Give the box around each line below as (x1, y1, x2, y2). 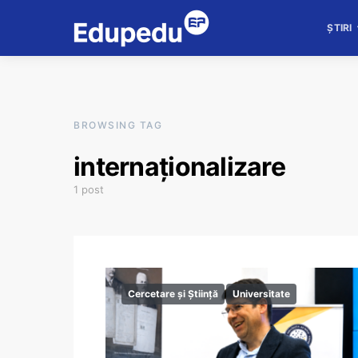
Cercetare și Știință (128, 288, 218, 300)
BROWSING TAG (74, 119, 162, 131)
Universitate (233, 288, 290, 300)
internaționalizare (74, 151, 286, 182)
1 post (74, 183, 104, 196)
